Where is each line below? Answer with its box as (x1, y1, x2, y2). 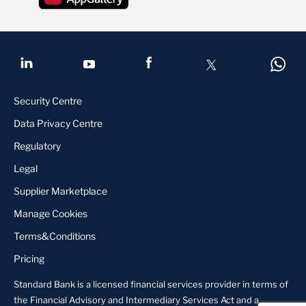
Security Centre (14, 95, 82, 107)
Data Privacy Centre (14, 117, 102, 129)
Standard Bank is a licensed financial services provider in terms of (14, 279, 288, 290)
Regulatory (14, 140, 61, 152)
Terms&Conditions (14, 230, 96, 242)
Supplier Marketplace (14, 185, 107, 197)
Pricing (14, 253, 44, 264)
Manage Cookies (14, 208, 87, 219)
